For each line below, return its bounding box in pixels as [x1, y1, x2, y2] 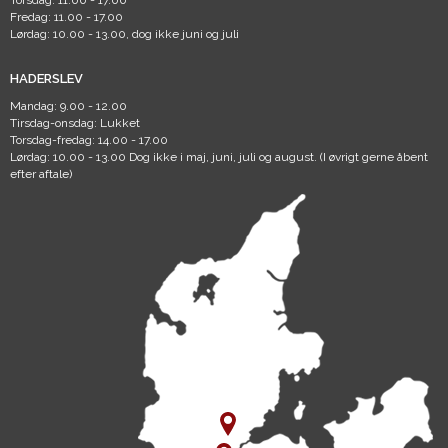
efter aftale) [10, 167, 72, 181]
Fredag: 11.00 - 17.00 [10, 10, 123, 24]
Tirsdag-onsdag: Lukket [10, 116, 140, 130]
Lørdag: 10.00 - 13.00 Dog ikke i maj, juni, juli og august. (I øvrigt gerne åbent [10, 150, 428, 164]
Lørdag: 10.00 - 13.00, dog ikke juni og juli [10, 27, 239, 41]
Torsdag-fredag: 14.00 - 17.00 [10, 133, 168, 147]
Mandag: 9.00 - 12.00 [10, 99, 127, 113]
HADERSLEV [10, 71, 83, 86]
